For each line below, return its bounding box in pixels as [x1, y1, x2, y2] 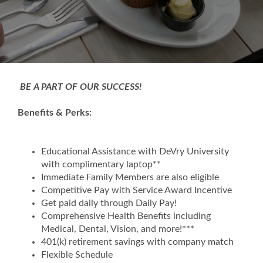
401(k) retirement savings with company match [41, 237, 236, 247]
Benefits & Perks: [18, 108, 92, 117]
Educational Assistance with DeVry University [41, 147, 229, 156]
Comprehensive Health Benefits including [41, 211, 211, 221]
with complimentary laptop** [41, 160, 163, 169]
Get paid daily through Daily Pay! [41, 198, 179, 208]
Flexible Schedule [41, 250, 115, 259]
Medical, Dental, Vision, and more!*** [41, 224, 197, 234]
